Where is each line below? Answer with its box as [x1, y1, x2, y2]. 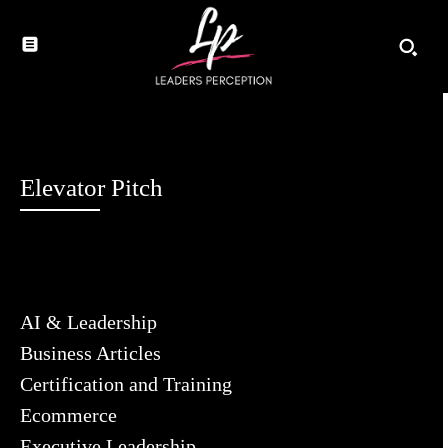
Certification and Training [20, 373, 232, 396]
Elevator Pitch [20, 174, 163, 202]
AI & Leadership [20, 311, 157, 334]
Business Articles [20, 342, 161, 365]
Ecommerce [20, 404, 117, 427]
